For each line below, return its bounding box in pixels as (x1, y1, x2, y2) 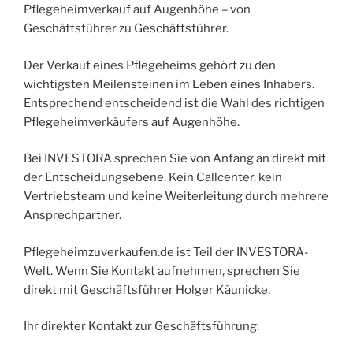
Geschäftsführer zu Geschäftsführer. (24, 21, 229, 36)
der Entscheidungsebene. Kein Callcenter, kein (24, 170, 282, 185)
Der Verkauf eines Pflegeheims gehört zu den (24, 58, 276, 72)
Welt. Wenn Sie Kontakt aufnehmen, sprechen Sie (24, 263, 300, 278)
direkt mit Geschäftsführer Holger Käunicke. (24, 282, 270, 297)
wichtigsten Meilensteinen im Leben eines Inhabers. (24, 76, 314, 91)
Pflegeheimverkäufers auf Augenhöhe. (24, 114, 240, 129)
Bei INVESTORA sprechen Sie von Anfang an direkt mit (24, 151, 326, 166)
